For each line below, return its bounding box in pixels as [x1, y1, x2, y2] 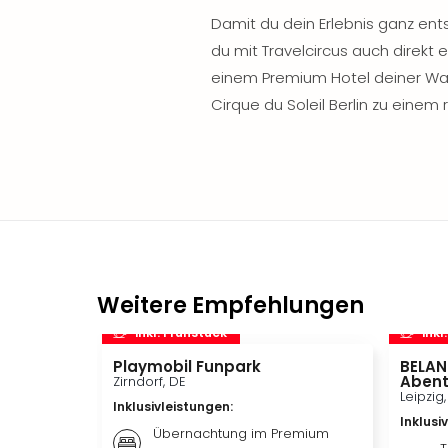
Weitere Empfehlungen [97, 290, 364, 321]
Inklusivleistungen [113, 398, 230, 415]
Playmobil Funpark [113, 356, 261, 377]
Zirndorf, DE [113, 372, 186, 391]
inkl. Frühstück [135, 323, 227, 341]
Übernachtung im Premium [153, 424, 329, 443]
